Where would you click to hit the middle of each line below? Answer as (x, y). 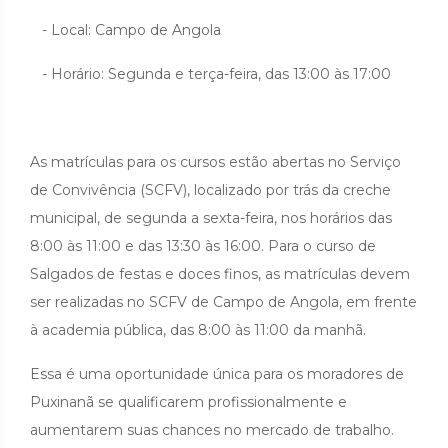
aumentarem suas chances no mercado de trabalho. (214, 429)
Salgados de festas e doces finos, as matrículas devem (220, 273)
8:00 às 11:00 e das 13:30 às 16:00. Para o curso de (203, 245)
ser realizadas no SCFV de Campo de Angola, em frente (223, 301)
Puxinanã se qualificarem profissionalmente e (188, 401)
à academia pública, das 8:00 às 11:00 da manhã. (198, 329)
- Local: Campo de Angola (125, 29)
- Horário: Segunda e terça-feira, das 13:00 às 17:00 (210, 73)
